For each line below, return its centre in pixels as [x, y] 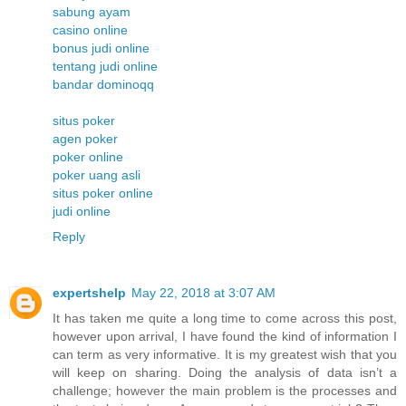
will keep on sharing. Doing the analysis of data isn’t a [225, 373]
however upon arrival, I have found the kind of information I [225, 337]
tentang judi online [105, 67]
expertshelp [89, 293]
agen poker [85, 139]
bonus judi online [101, 48]
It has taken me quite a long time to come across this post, [225, 319]
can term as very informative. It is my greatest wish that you [225, 355]
